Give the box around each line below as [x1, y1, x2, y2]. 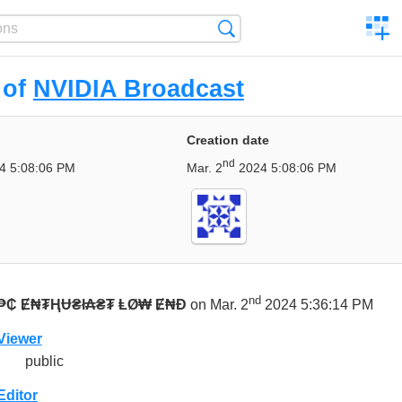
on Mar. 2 [186, 296, 249, 312]
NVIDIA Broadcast [32, 74, 244, 102]
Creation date [187, 133, 269, 148]
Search [235, 21, 278, 36]
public [24, 354, 64, 370]
